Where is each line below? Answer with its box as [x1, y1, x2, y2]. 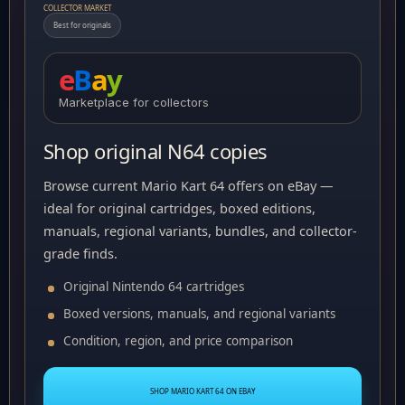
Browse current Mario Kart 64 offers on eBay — [43, 176, 334, 194]
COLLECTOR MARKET [43, 3, 111, 13]
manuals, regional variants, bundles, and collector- [43, 221, 357, 240]
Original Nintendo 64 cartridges [63, 278, 244, 295]
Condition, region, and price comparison [63, 333, 293, 349]
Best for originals [53, 20, 111, 30]
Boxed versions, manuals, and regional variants [63, 306, 335, 322]
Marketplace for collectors [59, 95, 209, 109]
